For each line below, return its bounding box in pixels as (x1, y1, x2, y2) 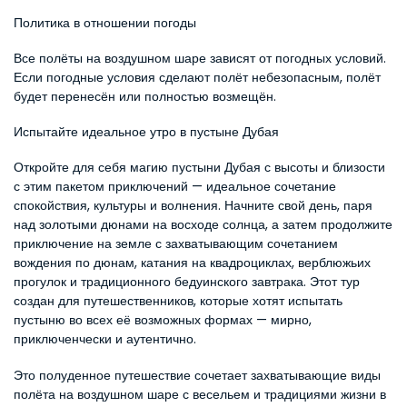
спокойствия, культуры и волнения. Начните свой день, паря (14, 196, 372, 214)
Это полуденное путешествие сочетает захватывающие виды (14, 366, 381, 384)
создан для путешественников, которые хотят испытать (14, 292, 342, 310)
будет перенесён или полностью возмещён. (14, 87, 276, 105)
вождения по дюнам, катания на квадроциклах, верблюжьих (14, 253, 371, 272)
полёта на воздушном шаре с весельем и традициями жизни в (14, 385, 386, 403)
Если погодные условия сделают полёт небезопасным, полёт (14, 68, 381, 86)
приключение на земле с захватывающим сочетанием (14, 234, 338, 253)
